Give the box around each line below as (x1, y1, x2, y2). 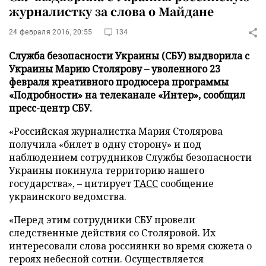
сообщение (158, 177, 214, 190)
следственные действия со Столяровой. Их (9, 226, 216, 239)
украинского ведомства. (9, 190, 126, 203)
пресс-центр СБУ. (9, 102, 92, 115)
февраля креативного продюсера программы (9, 75, 229, 88)
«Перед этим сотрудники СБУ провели (9, 213, 195, 226)
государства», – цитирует (9, 177, 134, 190)
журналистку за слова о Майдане (9, 3, 214, 19)
